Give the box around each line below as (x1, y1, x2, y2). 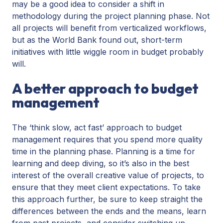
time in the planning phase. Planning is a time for (12, 146, 195, 156)
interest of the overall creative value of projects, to (12, 170, 204, 180)
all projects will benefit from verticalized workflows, (12, 22, 207, 33)
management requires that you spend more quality (12, 134, 203, 144)
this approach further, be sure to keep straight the (12, 194, 203, 204)
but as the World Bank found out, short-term (12, 34, 182, 45)
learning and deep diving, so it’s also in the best (12, 158, 189, 168)
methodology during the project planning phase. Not (12, 10, 210, 21)
